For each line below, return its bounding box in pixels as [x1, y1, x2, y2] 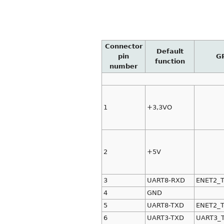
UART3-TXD [146, 214, 184, 222]
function [154, 57, 185, 65]
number [109, 62, 137, 70]
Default [156, 47, 183, 55]
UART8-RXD [146, 176, 185, 184]
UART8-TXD [146, 201, 184, 209]
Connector [104, 42, 142, 50]
